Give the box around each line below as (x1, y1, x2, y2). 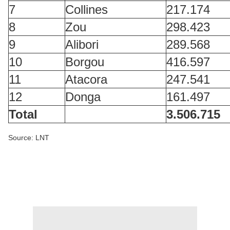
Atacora (65, 72, 107, 86)
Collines (65, 3, 108, 16)
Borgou (65, 55, 104, 69)
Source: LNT (8, 133, 56, 142)
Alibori (65, 37, 99, 51)
